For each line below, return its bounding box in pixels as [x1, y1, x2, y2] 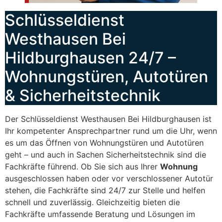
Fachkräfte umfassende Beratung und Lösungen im [5, 209, 195, 220]
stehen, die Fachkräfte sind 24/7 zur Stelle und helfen [5, 185, 205, 196]
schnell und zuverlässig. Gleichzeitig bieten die [5, 197, 180, 208]
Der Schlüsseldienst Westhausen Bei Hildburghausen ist [5, 114, 212, 124]
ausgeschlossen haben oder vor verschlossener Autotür [5, 173, 213, 184]
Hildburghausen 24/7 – [5, 48, 176, 68]
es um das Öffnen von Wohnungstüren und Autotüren [5, 138, 204, 148]
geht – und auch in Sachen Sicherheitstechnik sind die [5, 150, 206, 160]
